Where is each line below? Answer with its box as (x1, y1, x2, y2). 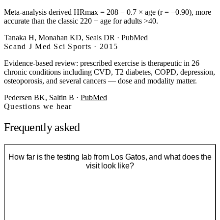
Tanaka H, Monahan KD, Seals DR (4, 33, 115, 42)
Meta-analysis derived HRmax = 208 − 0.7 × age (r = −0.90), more (4, 7, 211, 16)
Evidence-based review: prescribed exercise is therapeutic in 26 (4, 58, 199, 67)
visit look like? (86, 162, 134, 170)
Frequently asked (4, 120, 80, 134)
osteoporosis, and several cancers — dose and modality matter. (4, 76, 197, 85)
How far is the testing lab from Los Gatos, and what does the (8, 153, 212, 162)
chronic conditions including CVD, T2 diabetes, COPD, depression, (4, 67, 215, 76)
